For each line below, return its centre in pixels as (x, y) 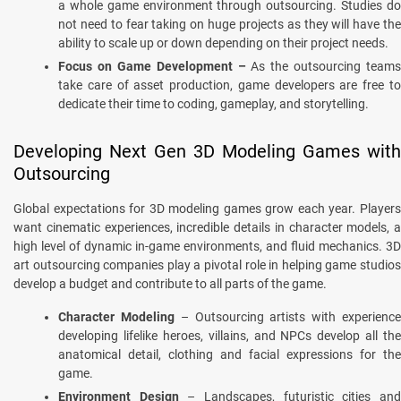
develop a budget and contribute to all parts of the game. (171, 283)
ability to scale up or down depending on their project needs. (225, 43)
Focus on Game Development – (152, 66)
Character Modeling (119, 316)
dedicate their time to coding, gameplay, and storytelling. (215, 103)
